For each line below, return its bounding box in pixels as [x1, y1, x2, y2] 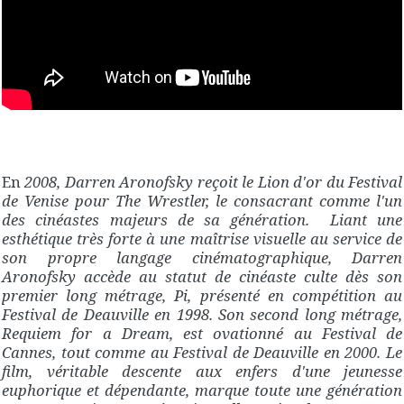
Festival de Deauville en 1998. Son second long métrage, [2, 304, 402, 326]
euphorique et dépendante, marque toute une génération [2, 380, 402, 401]
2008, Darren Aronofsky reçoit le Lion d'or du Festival [21, 171, 402, 193]
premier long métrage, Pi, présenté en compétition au [2, 285, 402, 307]
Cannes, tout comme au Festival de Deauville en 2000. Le [2, 342, 402, 363]
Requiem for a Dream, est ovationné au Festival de [2, 323, 402, 344]
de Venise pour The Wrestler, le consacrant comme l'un [2, 190, 402, 212]
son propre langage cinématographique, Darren [2, 247, 402, 269]
